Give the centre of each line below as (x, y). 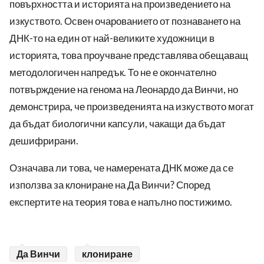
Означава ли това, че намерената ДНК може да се (121, 168)
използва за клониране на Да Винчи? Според (110, 185)
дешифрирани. (45, 141)
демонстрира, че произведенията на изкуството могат (132, 107)
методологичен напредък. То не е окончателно (113, 72)
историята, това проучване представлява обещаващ (129, 55)
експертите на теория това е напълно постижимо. (121, 202)
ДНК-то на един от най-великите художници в (112, 38)
